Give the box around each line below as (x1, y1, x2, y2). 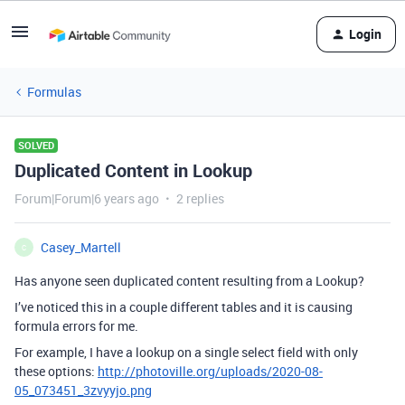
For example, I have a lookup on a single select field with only (14, 344, 358, 361)
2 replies (176, 190, 224, 207)
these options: (14, 363, 98, 380)
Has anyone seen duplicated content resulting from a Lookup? (14, 272, 364, 289)
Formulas (27, 83, 81, 100)
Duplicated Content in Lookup (14, 158, 252, 183)
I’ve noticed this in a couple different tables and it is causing (14, 298, 353, 316)
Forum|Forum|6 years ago (14, 190, 159, 207)
